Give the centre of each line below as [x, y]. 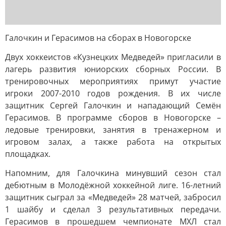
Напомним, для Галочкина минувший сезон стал [113, 173]
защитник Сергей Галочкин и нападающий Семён [113, 105]
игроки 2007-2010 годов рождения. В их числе [113, 93]
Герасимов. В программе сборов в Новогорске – [113, 118]
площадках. [28, 154]
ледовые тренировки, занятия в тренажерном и [113, 130]
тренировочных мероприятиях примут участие [113, 81]
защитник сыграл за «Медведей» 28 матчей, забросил [113, 197]
